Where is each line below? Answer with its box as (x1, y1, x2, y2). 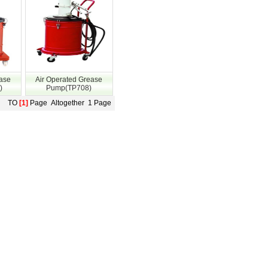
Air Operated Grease (35, 75, 102, 84)
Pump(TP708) (46, 84, 92, 92)
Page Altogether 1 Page (28, 99, 115, 107)
